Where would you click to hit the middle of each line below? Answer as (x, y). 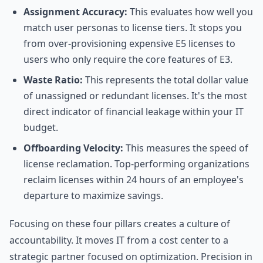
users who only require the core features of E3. (128, 59)
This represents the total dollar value (166, 80)
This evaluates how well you (190, 12)
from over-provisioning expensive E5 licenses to (129, 43)
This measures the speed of (186, 148)
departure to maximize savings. (93, 195)
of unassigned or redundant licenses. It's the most (135, 96)
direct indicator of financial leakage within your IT (134, 112)
